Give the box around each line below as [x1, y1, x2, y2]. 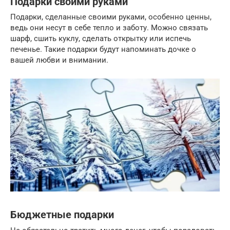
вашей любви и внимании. [10, 55, 108, 65]
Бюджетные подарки [10, 209, 114, 221]
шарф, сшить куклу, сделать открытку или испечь [10, 34, 191, 44]
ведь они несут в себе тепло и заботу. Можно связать [10, 23, 208, 33]
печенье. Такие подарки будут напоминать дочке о [10, 45, 196, 54]
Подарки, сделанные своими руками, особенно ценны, [10, 12, 212, 22]
